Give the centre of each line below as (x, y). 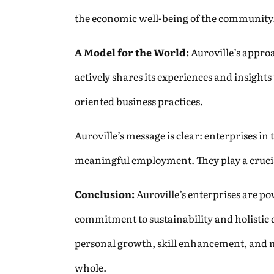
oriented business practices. (139, 101)
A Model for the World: (132, 52)
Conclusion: (105, 194)
